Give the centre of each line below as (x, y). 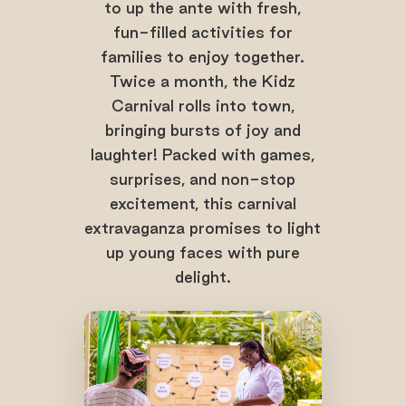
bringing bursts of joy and (203, 130)
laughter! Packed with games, (203, 155)
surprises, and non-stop (203, 179)
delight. (203, 277)
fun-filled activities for (203, 33)
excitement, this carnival (203, 204)
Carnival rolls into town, (203, 106)
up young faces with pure (203, 253)
